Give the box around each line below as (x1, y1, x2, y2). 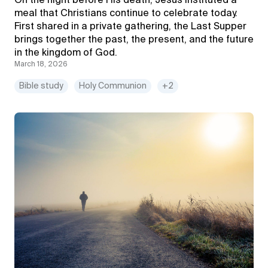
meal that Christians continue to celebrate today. (14, 9, 237, 19)
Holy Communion (79, 82, 147, 90)
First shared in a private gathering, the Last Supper (14, 22, 246, 32)
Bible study (19, 82, 63, 90)
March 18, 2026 (14, 61, 68, 68)
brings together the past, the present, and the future (14, 35, 254, 45)
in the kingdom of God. (14, 48, 120, 58)
